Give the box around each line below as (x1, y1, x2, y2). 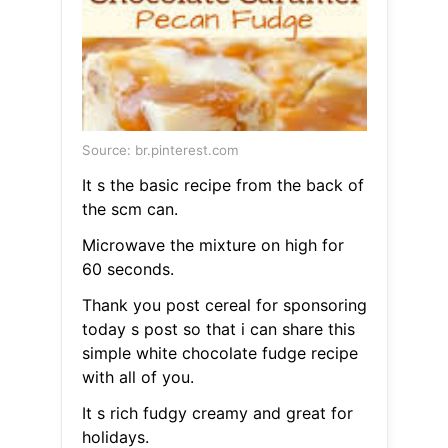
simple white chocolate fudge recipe (81, 343, 358, 364)
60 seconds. (81, 259, 174, 280)
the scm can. (81, 199, 178, 220)
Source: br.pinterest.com (81, 142, 239, 159)
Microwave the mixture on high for (81, 235, 344, 256)
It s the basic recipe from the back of (81, 175, 364, 196)
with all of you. (81, 367, 194, 388)
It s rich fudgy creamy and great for (81, 403, 353, 424)
